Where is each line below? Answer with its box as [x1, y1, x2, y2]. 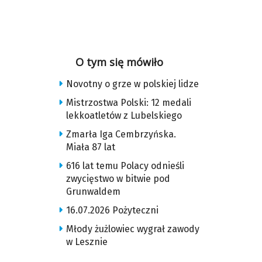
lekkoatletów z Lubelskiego [65, 110, 182, 121]
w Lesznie [65, 236, 108, 247]
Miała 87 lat [65, 142, 115, 153]
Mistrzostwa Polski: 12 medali [65, 97, 191, 108]
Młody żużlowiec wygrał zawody [65, 223, 199, 235]
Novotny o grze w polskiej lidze [65, 78, 199, 89]
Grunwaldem [65, 186, 120, 197]
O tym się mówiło [75, 55, 163, 69]
